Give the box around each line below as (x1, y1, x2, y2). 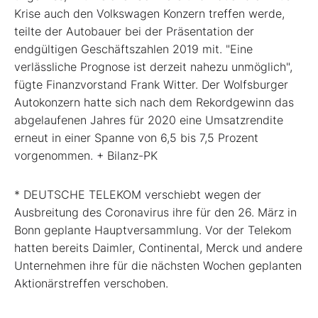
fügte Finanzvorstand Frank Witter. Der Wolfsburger (14, 77, 288, 92)
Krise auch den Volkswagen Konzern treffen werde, (14, 6, 285, 21)
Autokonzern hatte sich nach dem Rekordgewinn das (14, 95, 294, 110)
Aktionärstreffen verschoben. (14, 276, 168, 291)
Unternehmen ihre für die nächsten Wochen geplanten (14, 258, 302, 273)
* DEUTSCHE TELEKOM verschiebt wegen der (14, 187, 261, 202)
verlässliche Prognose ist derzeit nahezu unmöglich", (14, 60, 292, 75)
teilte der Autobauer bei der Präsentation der (14, 24, 254, 39)
